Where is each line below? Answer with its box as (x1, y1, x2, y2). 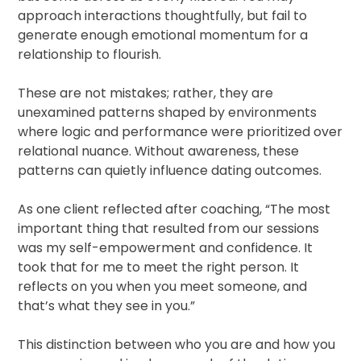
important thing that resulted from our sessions (18, 219, 320, 239)
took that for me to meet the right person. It (18, 258, 300, 277)
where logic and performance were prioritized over (18, 122, 343, 142)
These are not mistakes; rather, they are (18, 84, 274, 103)
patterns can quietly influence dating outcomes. (18, 161, 322, 180)
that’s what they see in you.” (18, 297, 196, 316)
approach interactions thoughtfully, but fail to (18, 6, 308, 26)
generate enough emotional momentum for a (18, 26, 309, 45)
